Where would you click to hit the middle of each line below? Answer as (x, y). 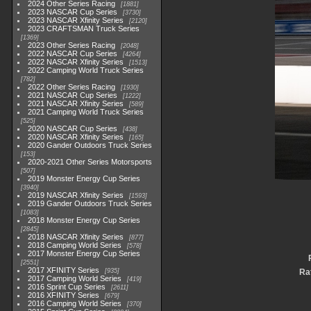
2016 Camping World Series (75, 303)
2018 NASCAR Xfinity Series (76, 237)
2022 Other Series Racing (72, 87)
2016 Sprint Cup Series (67, 287)
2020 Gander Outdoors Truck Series (90, 145)
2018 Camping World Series (75, 245)
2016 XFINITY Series (64, 295)
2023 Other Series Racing (72, 45)
